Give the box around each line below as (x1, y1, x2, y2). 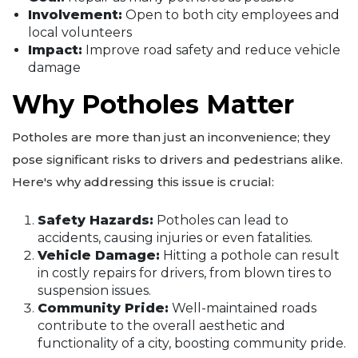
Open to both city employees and (122, 7, 340, 23)
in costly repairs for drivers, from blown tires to (38, 265, 332, 280)
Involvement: (28, 7, 122, 23)
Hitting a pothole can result (160, 247, 340, 263)
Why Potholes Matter (12, 89, 294, 121)
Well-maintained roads (169, 300, 316, 316)
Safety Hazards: (38, 212, 153, 228)
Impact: (28, 42, 82, 58)
